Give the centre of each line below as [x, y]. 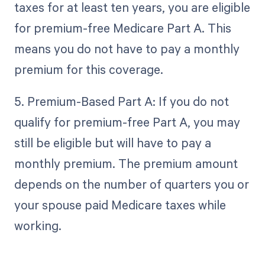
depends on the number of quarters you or [131, 184]
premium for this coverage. [88, 70]
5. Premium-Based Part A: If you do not [121, 101]
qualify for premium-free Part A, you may [127, 122]
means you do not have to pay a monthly [127, 49]
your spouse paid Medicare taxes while [120, 205]
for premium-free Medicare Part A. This [122, 28]
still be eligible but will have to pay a [112, 143]
